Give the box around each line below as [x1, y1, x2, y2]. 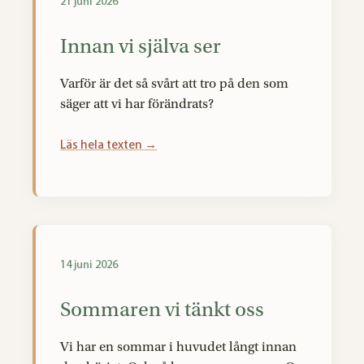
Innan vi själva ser [60, 35, 221, 58]
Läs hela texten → [60, 137, 157, 152]
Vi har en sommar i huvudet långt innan [60, 339, 297, 354]
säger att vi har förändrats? [60, 96, 214, 111]
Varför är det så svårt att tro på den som [60, 76, 288, 91]
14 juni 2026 [60, 258, 118, 271]
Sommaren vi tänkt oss [60, 298, 264, 322]
